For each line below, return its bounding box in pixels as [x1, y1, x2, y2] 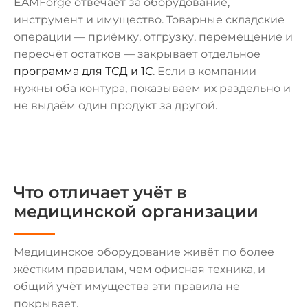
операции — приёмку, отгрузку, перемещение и [14, 30, 293, 43]
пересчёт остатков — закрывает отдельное [14, 47, 261, 60]
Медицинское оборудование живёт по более [14, 245, 274, 258]
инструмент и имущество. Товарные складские [14, 13, 285, 26]
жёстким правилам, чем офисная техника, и [14, 263, 265, 276]
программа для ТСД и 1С [14, 65, 153, 78]
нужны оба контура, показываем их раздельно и [14, 82, 291, 95]
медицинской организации [14, 201, 258, 221]
